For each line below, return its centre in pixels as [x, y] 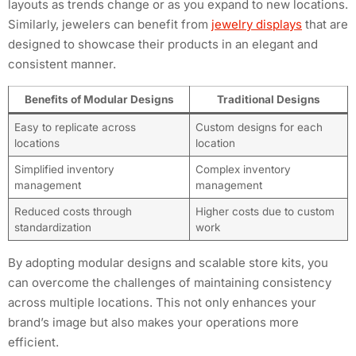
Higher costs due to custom [265, 211]
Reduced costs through [73, 211]
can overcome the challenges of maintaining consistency [170, 282]
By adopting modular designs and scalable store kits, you [168, 262]
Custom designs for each [259, 127]
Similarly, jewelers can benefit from [110, 25]
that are [325, 25]
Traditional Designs [269, 99]
